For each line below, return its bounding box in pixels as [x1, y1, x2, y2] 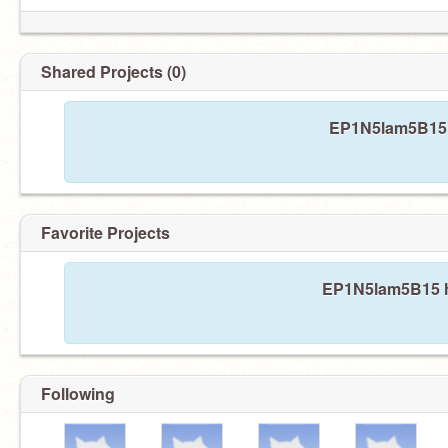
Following [41, 382, 115, 405]
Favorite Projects [41, 221, 170, 244]
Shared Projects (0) [41, 60, 186, 83]
